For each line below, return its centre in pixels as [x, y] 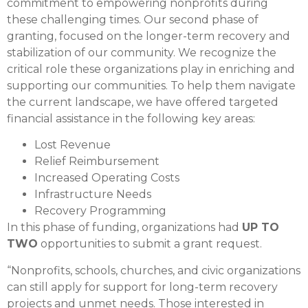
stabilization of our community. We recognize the [142, 52]
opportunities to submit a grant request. [150, 244]
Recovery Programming [100, 211]
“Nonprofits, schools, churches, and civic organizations [154, 270]
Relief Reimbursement [97, 162]
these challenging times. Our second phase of [133, 19]
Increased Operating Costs [107, 178]
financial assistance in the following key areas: [131, 118]
